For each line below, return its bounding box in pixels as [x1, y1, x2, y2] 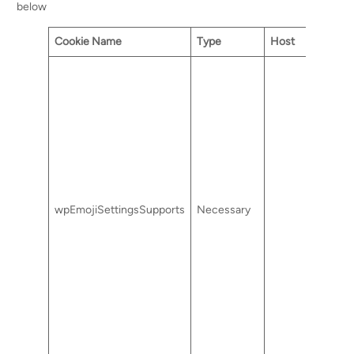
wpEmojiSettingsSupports [55, 203, 186, 217]
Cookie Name [55, 35, 122, 48]
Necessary [197, 203, 251, 217]
